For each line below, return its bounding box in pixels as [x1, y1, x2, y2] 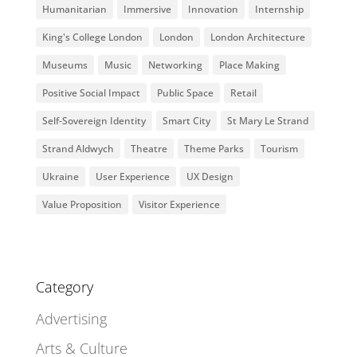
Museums [41, 58, 88, 73]
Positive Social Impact [41, 86, 140, 100]
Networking [147, 58, 202, 73]
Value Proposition [41, 198, 122, 212]
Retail [229, 86, 257, 100]
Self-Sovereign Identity [41, 114, 146, 128]
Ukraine [41, 170, 79, 184]
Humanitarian [41, 2, 107, 17]
